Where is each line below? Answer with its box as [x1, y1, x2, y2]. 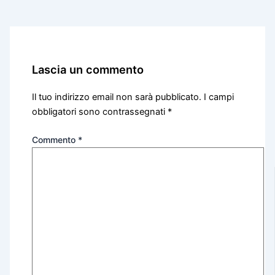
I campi [204, 91, 234, 103]
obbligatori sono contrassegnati [32, 106, 168, 117]
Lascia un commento [32, 62, 144, 76]
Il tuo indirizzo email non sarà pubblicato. [32, 91, 202, 103]
